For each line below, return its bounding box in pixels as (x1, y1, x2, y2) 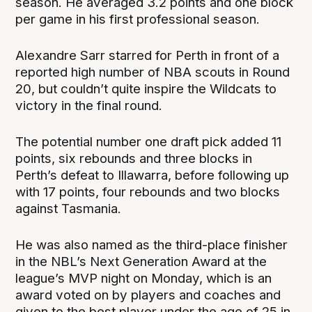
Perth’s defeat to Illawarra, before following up (15, 167, 290, 184)
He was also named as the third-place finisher (15, 237, 288, 253)
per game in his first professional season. (15, 11, 260, 28)
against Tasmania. (15, 201, 122, 217)
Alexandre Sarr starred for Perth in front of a (15, 47, 280, 64)
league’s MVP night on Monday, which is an (15, 270, 272, 287)
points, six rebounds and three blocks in (15, 150, 253, 167)
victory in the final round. (15, 97, 163, 114)
